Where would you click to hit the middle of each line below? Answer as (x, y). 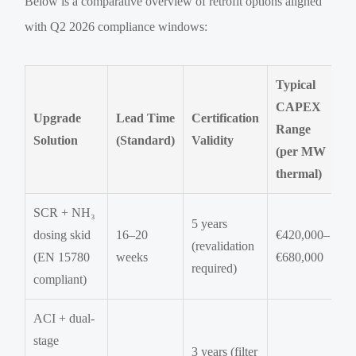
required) (215, 269)
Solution (56, 141)
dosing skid (62, 235)
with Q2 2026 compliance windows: (116, 27)
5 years (210, 224)
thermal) (299, 174)
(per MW (301, 152)
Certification (226, 118)
